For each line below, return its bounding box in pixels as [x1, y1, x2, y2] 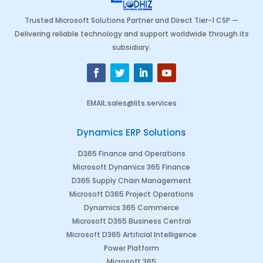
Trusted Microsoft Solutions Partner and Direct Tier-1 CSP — [25, 15, 238, 25]
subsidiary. [112, 42, 151, 52]
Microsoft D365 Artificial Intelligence [66, 229, 197, 240]
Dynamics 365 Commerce [84, 202, 179, 213]
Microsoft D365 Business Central [72, 215, 191, 226]
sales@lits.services [107, 97, 177, 108]
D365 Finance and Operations [77, 148, 186, 159]
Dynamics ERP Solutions [77, 126, 186, 139]
